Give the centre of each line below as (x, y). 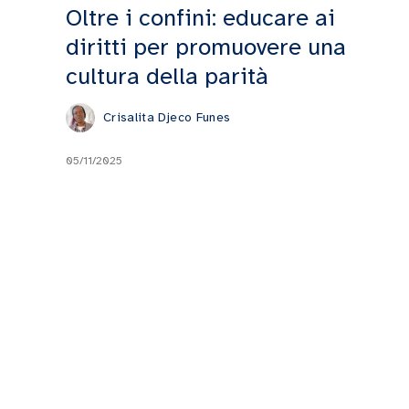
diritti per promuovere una (206, 47)
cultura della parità (167, 76)
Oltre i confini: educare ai (200, 17)
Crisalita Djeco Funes (167, 117)
